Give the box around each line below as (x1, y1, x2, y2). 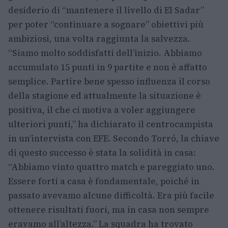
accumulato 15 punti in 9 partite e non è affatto (8, 61, 207, 73)
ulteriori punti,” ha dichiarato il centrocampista (8, 118, 213, 130)
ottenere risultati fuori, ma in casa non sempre (8, 203, 209, 216)
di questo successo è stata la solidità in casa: (8, 146, 196, 159)
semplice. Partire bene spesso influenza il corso (8, 75, 210, 88)
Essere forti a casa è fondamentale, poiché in (8, 175, 199, 187)
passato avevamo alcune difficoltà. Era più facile (8, 189, 214, 202)
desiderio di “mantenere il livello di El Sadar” (8, 4, 204, 16)
